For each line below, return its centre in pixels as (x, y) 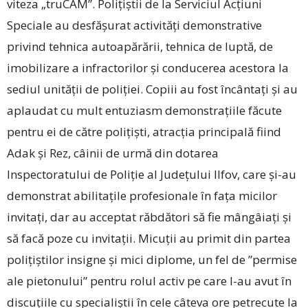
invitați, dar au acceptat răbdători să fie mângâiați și (149, 217)
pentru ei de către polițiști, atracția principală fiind (144, 131)
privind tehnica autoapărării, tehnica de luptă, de (140, 46)
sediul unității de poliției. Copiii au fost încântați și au (152, 89)
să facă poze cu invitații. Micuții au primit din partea (149, 238)
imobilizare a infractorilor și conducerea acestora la (148, 67)
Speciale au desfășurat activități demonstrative (134, 25)
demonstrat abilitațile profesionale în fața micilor (142, 195)
